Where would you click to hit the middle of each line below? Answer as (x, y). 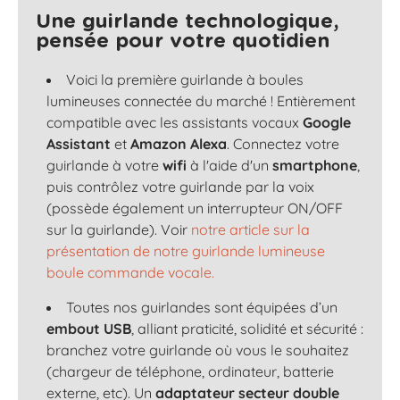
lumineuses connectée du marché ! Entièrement (201, 101)
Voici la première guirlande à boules (185, 79)
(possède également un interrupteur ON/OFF (195, 208)
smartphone (315, 165)
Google (325, 122)
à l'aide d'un (231, 165)
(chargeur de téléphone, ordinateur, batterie (190, 371)
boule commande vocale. (130, 272)
